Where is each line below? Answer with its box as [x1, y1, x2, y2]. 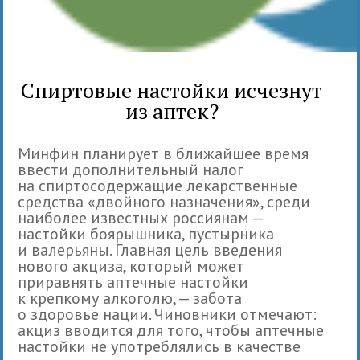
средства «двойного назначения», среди [18, 190, 311, 212]
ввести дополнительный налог [18, 158, 244, 180]
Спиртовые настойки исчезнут [21, 76, 323, 104]
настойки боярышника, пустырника [18, 223, 275, 244]
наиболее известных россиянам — [18, 207, 264, 228]
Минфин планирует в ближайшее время [18, 142, 309, 164]
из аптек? [125, 96, 219, 125]
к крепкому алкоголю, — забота [18, 287, 243, 309]
